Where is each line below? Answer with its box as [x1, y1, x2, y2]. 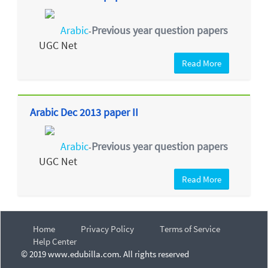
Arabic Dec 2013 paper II [30, 105, 138, 119]
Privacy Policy [81, 223, 134, 235]
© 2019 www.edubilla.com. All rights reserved [21, 248, 189, 260]
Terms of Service [160, 223, 220, 235]
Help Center [33, 236, 77, 248]
